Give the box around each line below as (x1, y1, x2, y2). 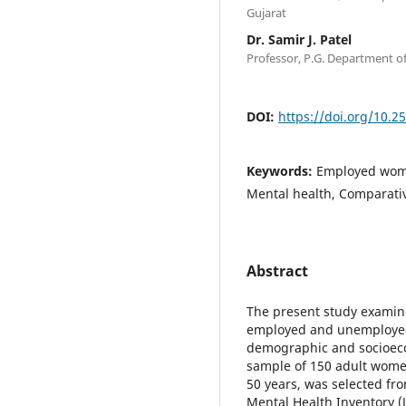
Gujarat (246, 4, 286, 21)
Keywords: (246, 161, 316, 179)
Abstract (246, 260, 308, 281)
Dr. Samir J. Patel (246, 30, 352, 48)
